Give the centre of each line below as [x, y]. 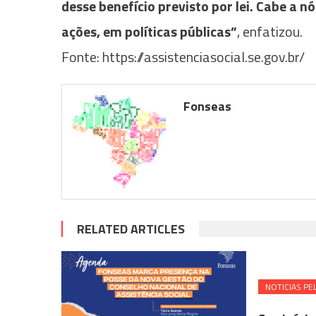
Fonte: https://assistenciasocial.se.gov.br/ [183, 56]
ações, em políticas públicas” [149, 31]
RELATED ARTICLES [131, 229]
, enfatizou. [273, 31]
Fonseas [208, 106]
